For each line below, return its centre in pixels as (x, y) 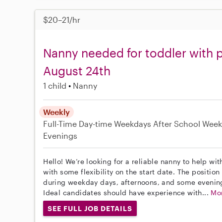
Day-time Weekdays (115, 123)
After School (177, 123)
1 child (55, 85)
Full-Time (61, 123)
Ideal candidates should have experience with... (127, 192)
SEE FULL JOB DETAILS (90, 208)
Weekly (57, 111)
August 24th (77, 70)
